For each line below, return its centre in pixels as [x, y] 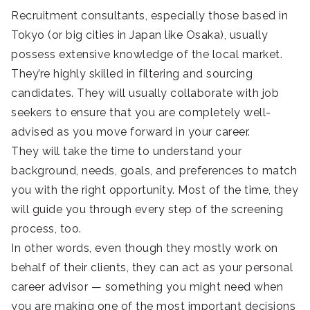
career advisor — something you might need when [147, 287]
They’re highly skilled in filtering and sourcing [132, 74]
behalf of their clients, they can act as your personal [152, 268]
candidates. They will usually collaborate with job [145, 93]
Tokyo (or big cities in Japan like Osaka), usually [139, 35]
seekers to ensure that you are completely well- [141, 113]
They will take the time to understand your [126, 152]
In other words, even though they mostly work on [145, 248]
